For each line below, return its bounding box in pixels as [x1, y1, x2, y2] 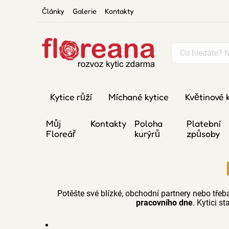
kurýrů [134, 128, 160, 139]
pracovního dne [135, 198, 193, 208]
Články [42, 7, 64, 15]
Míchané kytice [108, 91, 169, 102]
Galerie [73, 7, 97, 15]
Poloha [134, 118, 163, 129]
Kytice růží [50, 91, 92, 102]
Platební [186, 118, 221, 129]
